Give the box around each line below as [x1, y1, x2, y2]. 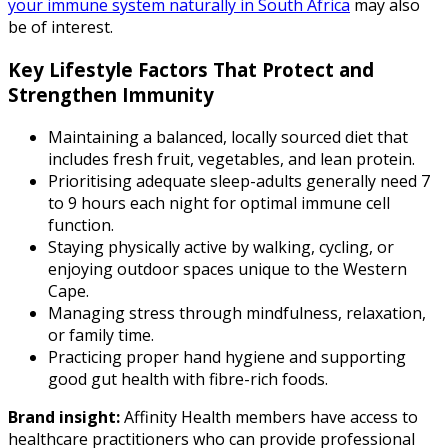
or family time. [48, 323, 154, 346]
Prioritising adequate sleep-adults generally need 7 [48, 169, 430, 192]
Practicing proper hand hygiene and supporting [48, 345, 406, 368]
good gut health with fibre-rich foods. [48, 367, 328, 390]
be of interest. [8, 16, 113, 39]
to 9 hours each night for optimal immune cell [48, 191, 390, 214]
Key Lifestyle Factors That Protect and [8, 56, 374, 82]
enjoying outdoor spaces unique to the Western [48, 257, 407, 280]
